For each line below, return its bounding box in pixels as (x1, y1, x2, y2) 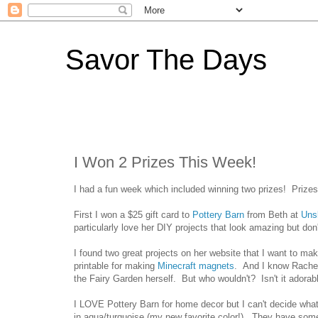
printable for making (74, 260, 158, 271)
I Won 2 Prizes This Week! (74, 153, 256, 171)
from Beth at (244, 209, 301, 220)
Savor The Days (65, 44, 267, 75)
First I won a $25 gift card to (74, 209, 192, 220)
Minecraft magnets (158, 260, 234, 271)
